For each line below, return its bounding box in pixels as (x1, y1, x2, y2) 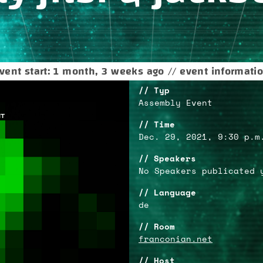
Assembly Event (139, 99, 213, 107)
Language (154, 189, 196, 197)
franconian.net (139, 235, 213, 244)
